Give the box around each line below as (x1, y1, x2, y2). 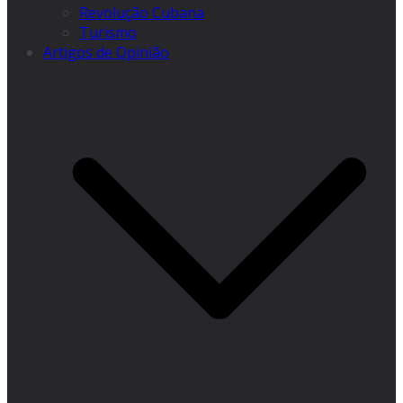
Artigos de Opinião (43, 42, 169, 63)
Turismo (79, 22, 137, 43)
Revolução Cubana (79, 3, 204, 23)
